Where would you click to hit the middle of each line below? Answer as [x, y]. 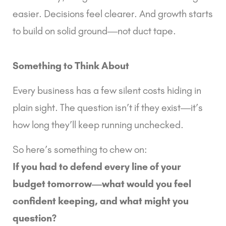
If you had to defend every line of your [97, 166]
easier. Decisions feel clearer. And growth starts [113, 13]
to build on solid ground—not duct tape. [94, 31]
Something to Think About [71, 65]
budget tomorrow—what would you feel [102, 183]
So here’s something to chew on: [80, 149]
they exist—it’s [171, 107]
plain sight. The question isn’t [73, 107]
